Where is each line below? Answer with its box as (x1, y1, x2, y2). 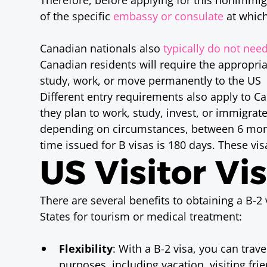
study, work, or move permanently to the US (40, 72, 262, 88)
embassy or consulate (113, 8, 224, 23)
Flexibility (59, 241, 113, 256)
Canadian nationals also (40, 40, 164, 55)
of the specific (40, 8, 114, 23)
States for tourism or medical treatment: (40, 208, 243, 223)
